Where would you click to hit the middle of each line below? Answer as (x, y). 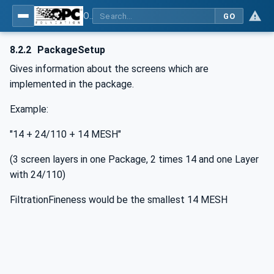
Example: (29, 109)
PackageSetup (70, 50)
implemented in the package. (72, 84)
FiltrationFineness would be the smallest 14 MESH (119, 200)
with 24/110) (38, 175)
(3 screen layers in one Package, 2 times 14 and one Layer (134, 159)
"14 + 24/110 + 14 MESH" (65, 134)
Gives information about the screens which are (109, 69)
